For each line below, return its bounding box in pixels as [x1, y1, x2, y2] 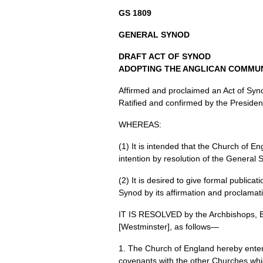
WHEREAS [119, 120, 159, 129]
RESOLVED [139, 210, 184, 219]
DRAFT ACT [119, 52, 166, 61]
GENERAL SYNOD [119, 30, 190, 39]
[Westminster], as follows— [119, 222, 219, 231]
